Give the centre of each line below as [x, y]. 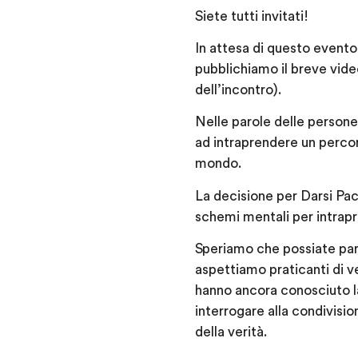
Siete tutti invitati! [252, 16]
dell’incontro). [238, 90]
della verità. [231, 332]
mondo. [218, 164]
